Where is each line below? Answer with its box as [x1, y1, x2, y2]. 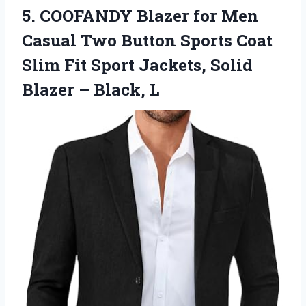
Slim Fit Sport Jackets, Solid [22, 53, 253, 76]
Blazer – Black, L [22, 78, 159, 100]
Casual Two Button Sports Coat [22, 29, 273, 51]
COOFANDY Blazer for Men [40, 4, 259, 27]
